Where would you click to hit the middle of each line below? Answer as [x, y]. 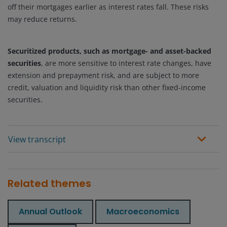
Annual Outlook [50, 212]
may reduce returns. [42, 19]
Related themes [49, 184]
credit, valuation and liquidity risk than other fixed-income [107, 87]
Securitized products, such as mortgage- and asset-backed [109, 51]
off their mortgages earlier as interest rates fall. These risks [108, 7]
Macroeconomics [143, 212]
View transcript [37, 140]
